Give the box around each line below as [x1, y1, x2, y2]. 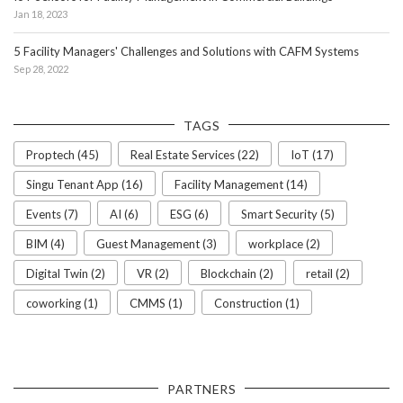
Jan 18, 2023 [13, 7, 67, 20]
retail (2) [305, 265, 350, 281]
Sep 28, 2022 [13, 62, 68, 75]
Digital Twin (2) [26, 265, 105, 281]
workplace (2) [248, 236, 321, 251]
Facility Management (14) [175, 176, 309, 192]
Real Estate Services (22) [130, 147, 260, 162]
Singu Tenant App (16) [26, 176, 143, 192]
